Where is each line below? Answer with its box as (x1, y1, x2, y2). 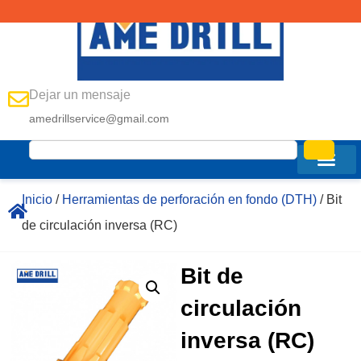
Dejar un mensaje (29, 87, 131, 102)
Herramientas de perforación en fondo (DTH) (61, 192, 317, 206)
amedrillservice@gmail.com (29, 111, 169, 125)
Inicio (21, 192, 52, 206)
